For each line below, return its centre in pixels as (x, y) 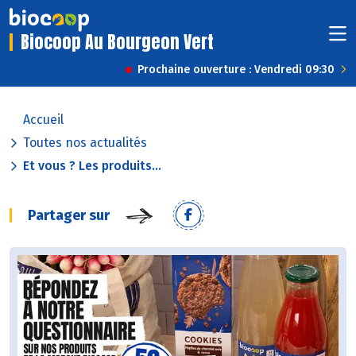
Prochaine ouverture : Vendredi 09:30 (236, 70)
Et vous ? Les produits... (92, 166)
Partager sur (69, 216)
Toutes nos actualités (85, 143)
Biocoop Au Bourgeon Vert (117, 42)
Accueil (43, 120)
